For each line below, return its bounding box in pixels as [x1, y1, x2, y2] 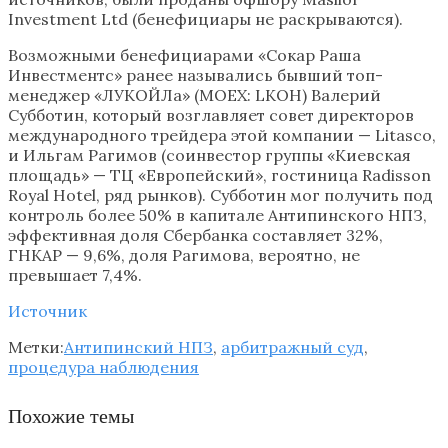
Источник [8, 300, 87, 321]
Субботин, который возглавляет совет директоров [8, 104, 414, 125]
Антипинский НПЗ [64, 336, 213, 357]
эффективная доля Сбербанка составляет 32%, [8, 224, 383, 245]
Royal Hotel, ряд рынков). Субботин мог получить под [8, 184, 433, 205]
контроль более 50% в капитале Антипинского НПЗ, [8, 204, 427, 225]
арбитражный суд [221, 336, 364, 357]
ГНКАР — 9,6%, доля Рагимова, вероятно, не [8, 244, 360, 265]
